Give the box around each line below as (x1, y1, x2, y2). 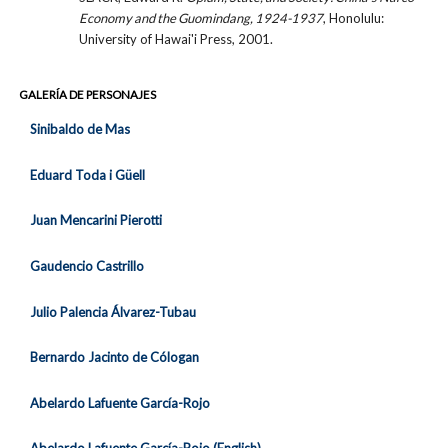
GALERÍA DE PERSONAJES (19, 87, 157, 101)
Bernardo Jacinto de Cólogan (29, 349, 199, 366)
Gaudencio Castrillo (29, 258, 144, 274)
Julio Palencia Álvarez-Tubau (29, 303, 196, 320)
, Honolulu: (322, 9, 384, 26)
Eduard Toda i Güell (29, 166, 145, 183)
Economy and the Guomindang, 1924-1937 (78, 9, 323, 26)
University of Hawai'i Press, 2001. (78, 30, 273, 47)
